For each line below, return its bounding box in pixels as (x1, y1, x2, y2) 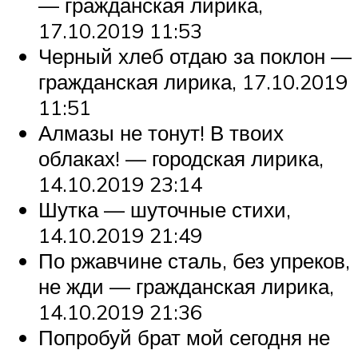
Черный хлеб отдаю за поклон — (38, 43, 352, 70)
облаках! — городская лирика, (38, 145, 324, 172)
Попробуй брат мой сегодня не (38, 324, 330, 351)
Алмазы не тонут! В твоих (38, 120, 284, 146)
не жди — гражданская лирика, (38, 273, 334, 300)
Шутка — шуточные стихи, (38, 197, 291, 223)
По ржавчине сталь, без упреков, (38, 248, 350, 274)
